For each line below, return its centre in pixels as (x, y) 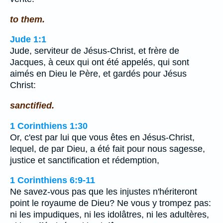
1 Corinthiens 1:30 (49, 126)
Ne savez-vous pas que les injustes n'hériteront (104, 192)
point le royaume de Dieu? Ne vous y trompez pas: (111, 203)
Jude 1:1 (28, 40)
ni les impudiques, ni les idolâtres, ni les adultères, (110, 215)
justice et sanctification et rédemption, (85, 160)
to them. (27, 19)
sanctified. (32, 105)
